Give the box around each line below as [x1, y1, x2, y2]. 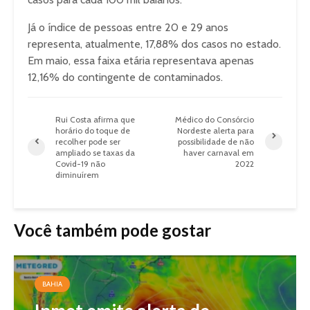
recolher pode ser [55, 136, 120, 147]
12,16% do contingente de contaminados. [28, 70, 223, 84]
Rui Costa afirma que [55, 113, 135, 125]
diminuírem [55, 169, 99, 180]
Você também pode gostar [14, 219, 211, 240]
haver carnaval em [183, 147, 255, 158]
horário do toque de [55, 125, 130, 136]
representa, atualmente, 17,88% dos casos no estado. [28, 37, 281, 51]
